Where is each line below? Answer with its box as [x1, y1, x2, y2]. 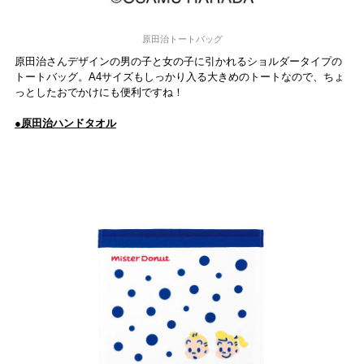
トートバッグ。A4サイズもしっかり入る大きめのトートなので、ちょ [14, 71, 344, 84]
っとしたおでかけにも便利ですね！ [14, 86, 184, 99]
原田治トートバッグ [141, 34, 223, 45]
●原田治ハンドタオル [14, 117, 116, 130]
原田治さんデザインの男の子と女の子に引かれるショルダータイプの [14, 55, 342, 68]
